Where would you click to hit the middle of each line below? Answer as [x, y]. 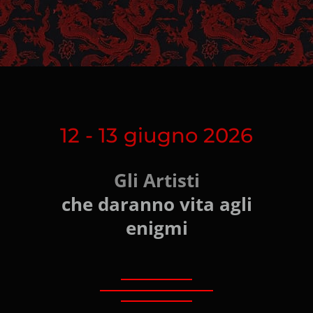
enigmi [156, 227]
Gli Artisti [156, 180]
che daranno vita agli [156, 204]
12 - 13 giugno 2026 [156, 135]
